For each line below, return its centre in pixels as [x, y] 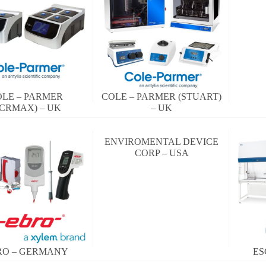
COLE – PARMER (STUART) [162, 97]
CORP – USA [161, 153]
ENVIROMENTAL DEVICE [162, 142]
